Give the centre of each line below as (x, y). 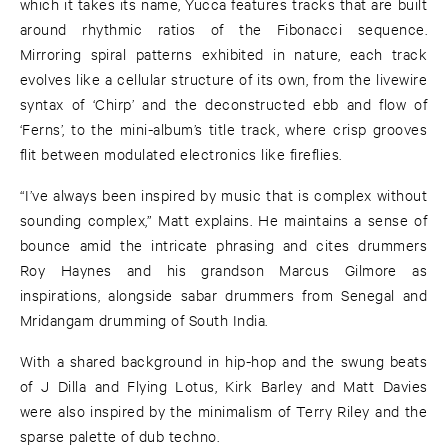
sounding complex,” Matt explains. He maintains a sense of (224, 220)
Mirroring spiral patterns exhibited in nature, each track (224, 54)
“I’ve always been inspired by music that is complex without (224, 195)
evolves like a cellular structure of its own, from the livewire (224, 79)
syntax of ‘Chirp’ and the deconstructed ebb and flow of (224, 104)
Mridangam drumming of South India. (144, 320)
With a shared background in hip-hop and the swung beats (224, 361)
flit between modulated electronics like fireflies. (181, 154)
